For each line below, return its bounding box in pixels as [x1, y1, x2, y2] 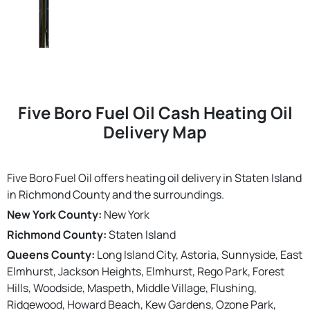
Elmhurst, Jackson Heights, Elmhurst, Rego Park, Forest [7, 263, 284, 279]
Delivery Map [103, 120, 207, 143]
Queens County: [7, 246, 95, 262]
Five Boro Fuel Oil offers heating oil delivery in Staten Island [7, 170, 302, 185]
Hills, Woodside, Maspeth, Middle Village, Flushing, [7, 280, 257, 295]
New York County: [7, 206, 102, 222]
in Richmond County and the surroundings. [7, 186, 224, 202]
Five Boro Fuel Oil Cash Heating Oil [17, 100, 293, 124]
